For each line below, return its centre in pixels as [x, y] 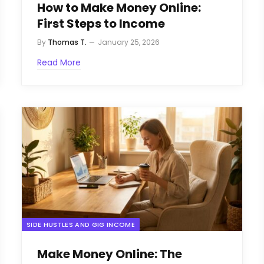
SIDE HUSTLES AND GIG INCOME [81, 225]
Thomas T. [67, 42]
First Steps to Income [101, 23]
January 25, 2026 [129, 42]
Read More [59, 62]
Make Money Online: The [110, 254]
